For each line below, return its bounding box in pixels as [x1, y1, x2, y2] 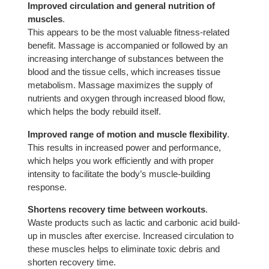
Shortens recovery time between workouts [27, 204, 205, 214]
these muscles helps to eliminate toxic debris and [27, 243, 220, 254]
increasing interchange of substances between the [27, 53, 223, 64]
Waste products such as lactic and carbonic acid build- [27, 217, 240, 228]
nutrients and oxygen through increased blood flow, [27, 93, 225, 104]
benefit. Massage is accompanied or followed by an [27, 40, 228, 51]
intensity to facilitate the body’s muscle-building [27, 168, 210, 179]
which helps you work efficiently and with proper [27, 155, 214, 166]
